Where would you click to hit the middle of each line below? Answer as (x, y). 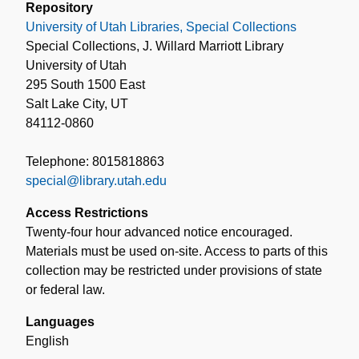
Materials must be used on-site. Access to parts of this (177, 251)
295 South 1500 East (85, 84)
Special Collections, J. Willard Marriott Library (155, 46)
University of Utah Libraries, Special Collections (161, 26)
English (47, 341)
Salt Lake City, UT (77, 103)
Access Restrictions (87, 212)
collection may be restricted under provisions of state (174, 270)
